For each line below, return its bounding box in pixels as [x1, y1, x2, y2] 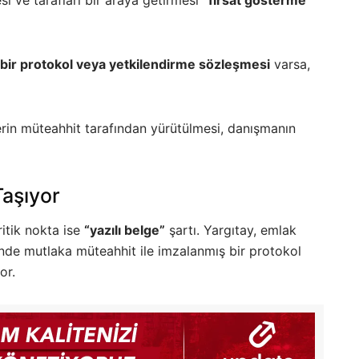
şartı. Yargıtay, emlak [165, 222, 296, 238]
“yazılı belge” [84, 222, 165, 238]
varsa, [270, 55, 310, 72]
